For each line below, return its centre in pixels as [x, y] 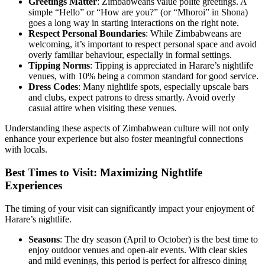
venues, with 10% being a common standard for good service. [143, 76]
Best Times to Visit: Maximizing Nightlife [104, 172]
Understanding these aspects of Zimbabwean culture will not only [127, 128]
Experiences [33, 185]
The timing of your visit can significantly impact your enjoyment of [130, 208]
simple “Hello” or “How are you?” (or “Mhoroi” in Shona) [138, 12]
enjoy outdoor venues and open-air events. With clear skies [138, 250]
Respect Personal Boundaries [87, 34]
